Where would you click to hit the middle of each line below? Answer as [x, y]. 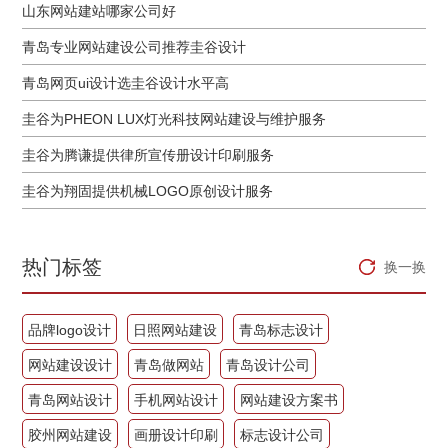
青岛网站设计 [70, 399]
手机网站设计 [176, 399]
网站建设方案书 [289, 399]
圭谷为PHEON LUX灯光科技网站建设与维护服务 [174, 118]
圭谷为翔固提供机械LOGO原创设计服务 [148, 190]
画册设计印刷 [176, 434]
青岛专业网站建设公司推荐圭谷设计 [134, 46]
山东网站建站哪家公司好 [99, 10]
